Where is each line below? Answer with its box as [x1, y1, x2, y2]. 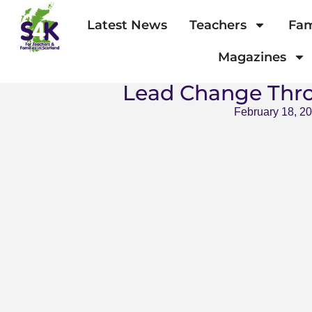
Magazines [218, 49, 287, 65]
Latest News [86, 17, 167, 33]
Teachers [189, 17, 247, 33]
